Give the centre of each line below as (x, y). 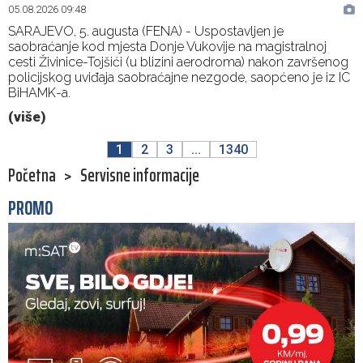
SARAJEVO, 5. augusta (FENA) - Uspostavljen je (146, 32)
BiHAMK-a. (41, 93)
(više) (27, 117)
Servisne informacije (140, 176)
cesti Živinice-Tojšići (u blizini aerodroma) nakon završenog (178, 62)
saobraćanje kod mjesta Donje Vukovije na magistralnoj (167, 47)
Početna (32, 176)
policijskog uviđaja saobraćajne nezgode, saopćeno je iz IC (179, 78)
